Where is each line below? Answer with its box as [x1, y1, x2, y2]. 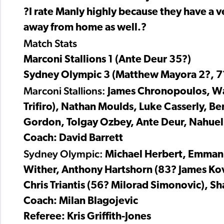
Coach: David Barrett [23, 133, 123, 144]
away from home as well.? [23, 22, 146, 33]
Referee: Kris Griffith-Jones [23, 211, 151, 222]
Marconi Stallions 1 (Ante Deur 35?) [23, 54, 191, 65]
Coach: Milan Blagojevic [23, 196, 138, 207]
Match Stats [23, 37, 77, 50]
